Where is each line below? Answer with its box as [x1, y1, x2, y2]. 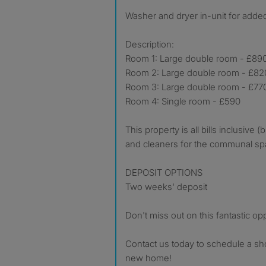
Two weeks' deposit [125, 181, 207, 192]
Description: [125, 39, 174, 50]
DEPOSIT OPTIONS [125, 167, 202, 178]
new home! [125, 252, 172, 264]
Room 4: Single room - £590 [125, 96, 240, 107]
